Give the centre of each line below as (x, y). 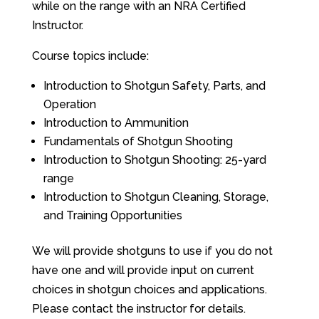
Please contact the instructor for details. (138, 309)
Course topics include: (90, 56)
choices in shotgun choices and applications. (149, 289)
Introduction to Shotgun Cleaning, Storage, (156, 197)
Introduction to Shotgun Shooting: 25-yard (155, 160)
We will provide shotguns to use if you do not (152, 251)
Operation (69, 104)
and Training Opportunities (113, 215)
